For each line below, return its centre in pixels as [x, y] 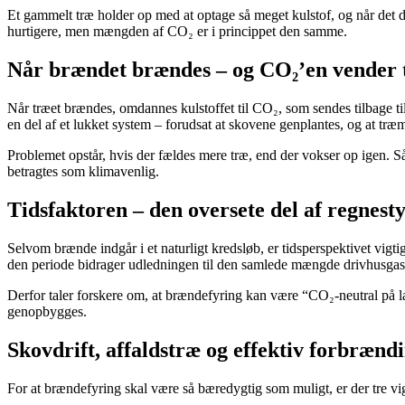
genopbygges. [47, 312]
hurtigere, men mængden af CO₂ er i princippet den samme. [177, 32]
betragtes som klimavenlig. [83, 172]
